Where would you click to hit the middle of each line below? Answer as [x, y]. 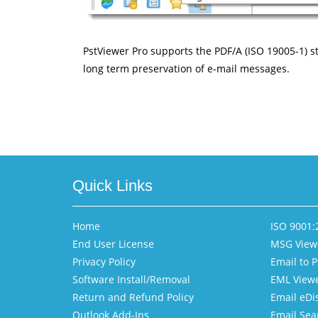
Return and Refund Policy [133, 297]
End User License [113, 244]
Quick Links [113, 186]
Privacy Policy [104, 262]
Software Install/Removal [131, 279]
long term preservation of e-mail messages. [186, 68]
